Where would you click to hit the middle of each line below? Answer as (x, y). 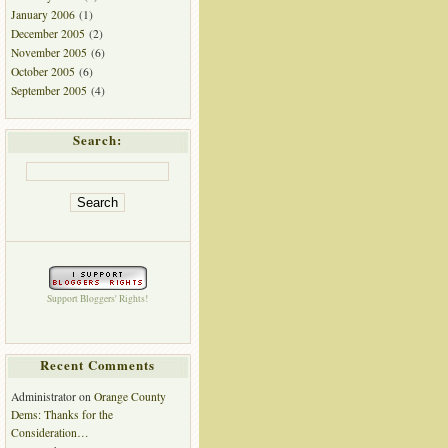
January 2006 (42, 14)
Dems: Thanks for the (61, 414)
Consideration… (49, 432)
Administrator (43, 396)
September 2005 (48, 91)
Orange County (129, 396)
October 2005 (42, 72)
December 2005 (47, 33)
